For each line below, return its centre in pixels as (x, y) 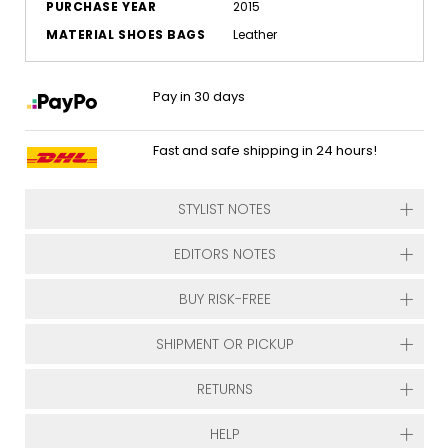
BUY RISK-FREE (224, 299)
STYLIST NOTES (224, 209)
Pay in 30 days (199, 96)
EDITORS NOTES (224, 254)
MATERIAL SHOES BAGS (126, 34)
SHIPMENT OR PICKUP (224, 344)
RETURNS (224, 389)
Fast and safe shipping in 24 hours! (265, 150)
